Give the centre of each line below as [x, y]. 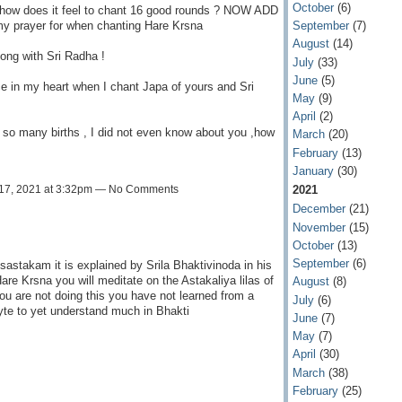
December [319, 209]
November [319, 227]
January [313, 170]
